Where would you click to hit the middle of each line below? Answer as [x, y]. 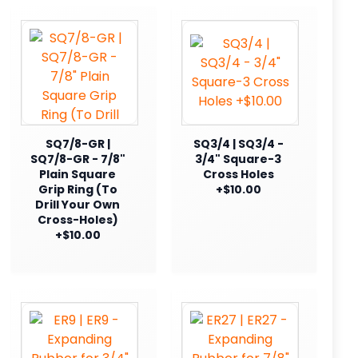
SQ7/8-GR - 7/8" [78, 159]
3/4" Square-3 [238, 159]
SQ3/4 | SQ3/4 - [238, 143]
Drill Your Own [78, 204]
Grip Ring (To [78, 189]
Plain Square [78, 174]
